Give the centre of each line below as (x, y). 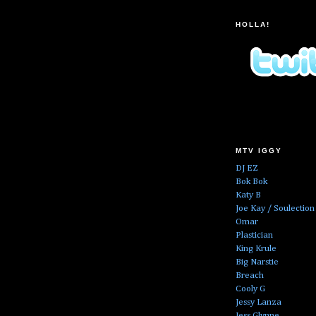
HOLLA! (253, 25)
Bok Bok (251, 181)
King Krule (256, 248)
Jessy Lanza (259, 302)
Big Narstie (257, 262)
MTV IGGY (259, 151)
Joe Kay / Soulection (275, 208)
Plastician (254, 235)
